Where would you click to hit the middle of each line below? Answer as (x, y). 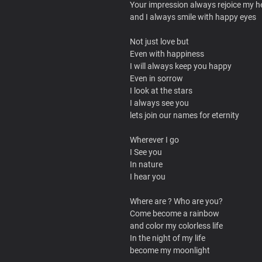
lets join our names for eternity (185, 115)
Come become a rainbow (175, 213)
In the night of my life (168, 238)
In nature (146, 164)
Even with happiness (167, 54)
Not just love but (159, 41)
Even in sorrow (156, 78)
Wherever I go (154, 139)
